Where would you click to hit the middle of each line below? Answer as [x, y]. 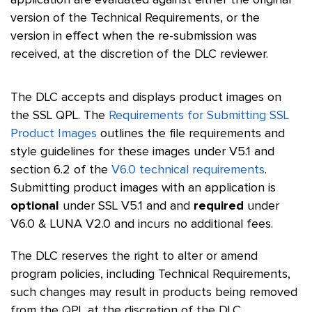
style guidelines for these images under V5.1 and [142, 152]
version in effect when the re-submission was [134, 36]
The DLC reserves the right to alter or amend [134, 256]
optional [35, 206]
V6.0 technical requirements [188, 170]
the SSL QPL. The [60, 116]
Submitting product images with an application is [143, 188]
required [219, 206]
